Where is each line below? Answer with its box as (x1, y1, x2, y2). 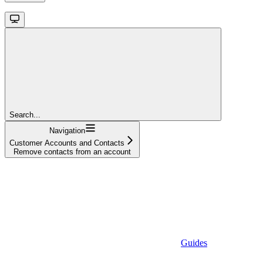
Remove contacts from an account (14, 147, 131, 156)
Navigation (49, 126, 85, 135)
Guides (181, 237, 207, 248)
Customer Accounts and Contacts (9, 138, 124, 147)
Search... (9, 110, 41, 119)
